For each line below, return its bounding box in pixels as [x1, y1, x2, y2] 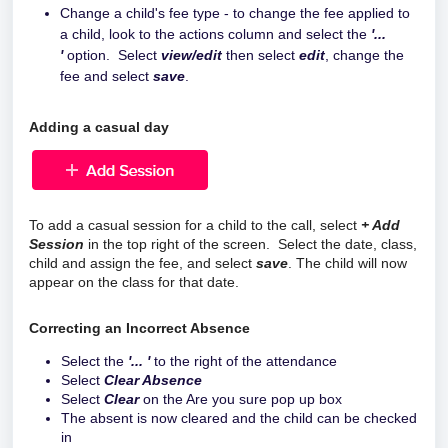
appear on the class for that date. [29, 273, 243, 290]
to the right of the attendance [154, 352, 337, 369]
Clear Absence [104, 371, 202, 388]
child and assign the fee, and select [29, 254, 256, 271]
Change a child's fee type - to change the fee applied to [60, 4, 410, 21]
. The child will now [288, 254, 407, 271]
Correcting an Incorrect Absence [29, 319, 250, 336]
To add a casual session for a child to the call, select [29, 216, 361, 233]
